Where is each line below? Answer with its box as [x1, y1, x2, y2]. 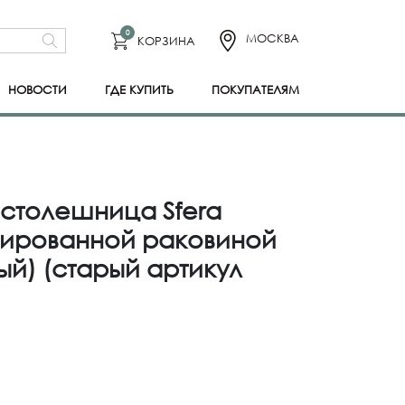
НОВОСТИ [8, 82, 68, 97]
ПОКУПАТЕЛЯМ [211, 82, 299, 97]
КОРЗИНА [137, 33, 195, 48]
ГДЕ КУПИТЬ [105, 82, 174, 97]
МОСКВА [246, 31, 299, 45]
